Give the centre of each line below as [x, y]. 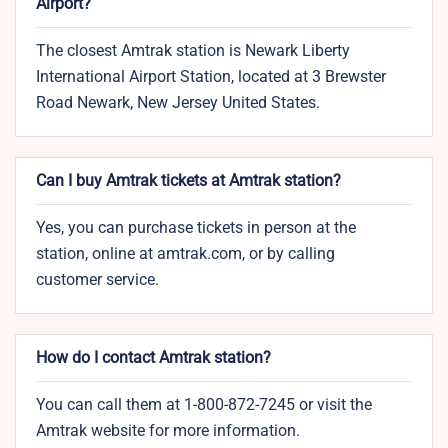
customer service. [97, 280]
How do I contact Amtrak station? [153, 358]
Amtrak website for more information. [168, 431]
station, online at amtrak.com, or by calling [185, 254]
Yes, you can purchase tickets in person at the [196, 228]
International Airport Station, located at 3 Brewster [211, 77]
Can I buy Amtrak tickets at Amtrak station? [188, 181]
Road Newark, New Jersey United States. [178, 103]
